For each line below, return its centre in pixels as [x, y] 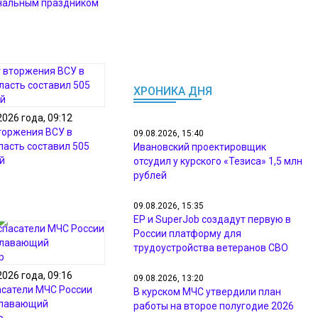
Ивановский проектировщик [200, 147]
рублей [150, 175]
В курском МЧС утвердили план [207, 292]
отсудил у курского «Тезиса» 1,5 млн [218, 161]
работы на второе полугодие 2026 [214, 306]
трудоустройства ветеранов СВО [213, 248]
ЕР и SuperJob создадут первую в [212, 219]
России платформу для [187, 234]
